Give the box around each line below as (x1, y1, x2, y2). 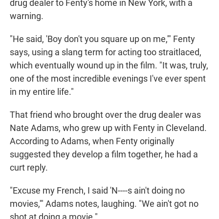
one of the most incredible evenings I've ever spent (10, 73, 206, 84)
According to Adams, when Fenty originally (10, 136, 175, 147)
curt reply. (10, 162, 48, 173)
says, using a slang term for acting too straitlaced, (10, 47, 201, 58)
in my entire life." (10, 87, 74, 97)
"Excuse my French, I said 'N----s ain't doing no (10, 185, 185, 196)
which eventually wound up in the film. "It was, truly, (10, 60, 208, 71)
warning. (10, 11, 44, 22)
